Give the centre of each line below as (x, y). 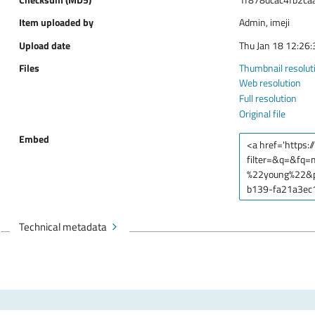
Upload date (44, 45)
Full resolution (268, 98)
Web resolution (270, 83)
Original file (262, 114)
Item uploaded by (56, 22)
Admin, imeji (264, 22)
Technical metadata (63, 226)
